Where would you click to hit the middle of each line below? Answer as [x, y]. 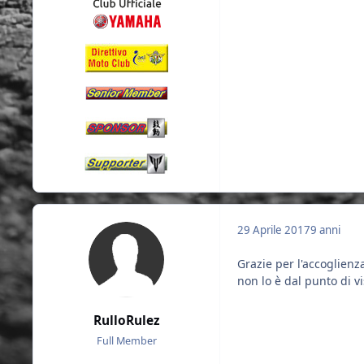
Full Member [126, 341]
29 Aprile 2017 [274, 230]
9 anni [325, 230]
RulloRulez [126, 321]
